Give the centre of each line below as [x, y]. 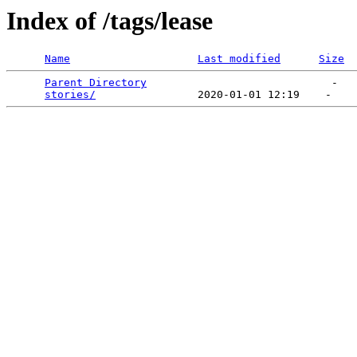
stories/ [70, 95]
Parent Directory [96, 83]
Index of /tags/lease [110, 21]
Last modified [239, 59]
